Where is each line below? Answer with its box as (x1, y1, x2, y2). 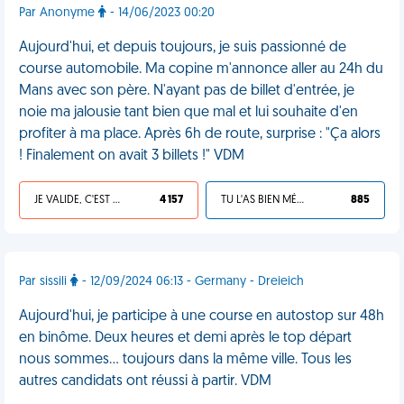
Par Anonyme (19, 6, 98, 20)
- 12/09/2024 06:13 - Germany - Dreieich (78, 275, 304, 289)
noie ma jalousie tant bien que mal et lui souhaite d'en (19, 106, 358, 120)
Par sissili (19, 275, 70, 289)
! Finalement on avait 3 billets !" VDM (19, 149, 244, 163)
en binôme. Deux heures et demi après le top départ (19, 331, 352, 345)
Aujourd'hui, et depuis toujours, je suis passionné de (19, 41, 346, 55)
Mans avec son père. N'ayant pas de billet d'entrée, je (19, 84, 354, 98)
